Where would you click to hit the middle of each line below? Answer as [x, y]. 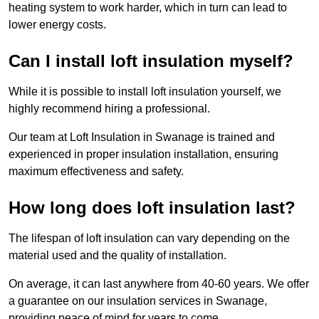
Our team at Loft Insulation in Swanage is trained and [142, 137]
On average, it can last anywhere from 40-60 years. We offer [159, 284]
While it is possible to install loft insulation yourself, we [145, 92]
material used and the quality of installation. [117, 256]
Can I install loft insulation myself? [151, 61]
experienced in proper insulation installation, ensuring [143, 155]
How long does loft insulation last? [152, 208]
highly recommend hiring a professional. [109, 109]
